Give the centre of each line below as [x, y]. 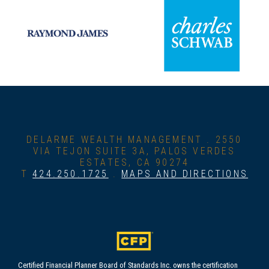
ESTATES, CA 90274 [134, 162]
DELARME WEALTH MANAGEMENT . [121, 140]
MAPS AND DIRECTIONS [185, 174]
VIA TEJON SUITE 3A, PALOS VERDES [134, 151]
